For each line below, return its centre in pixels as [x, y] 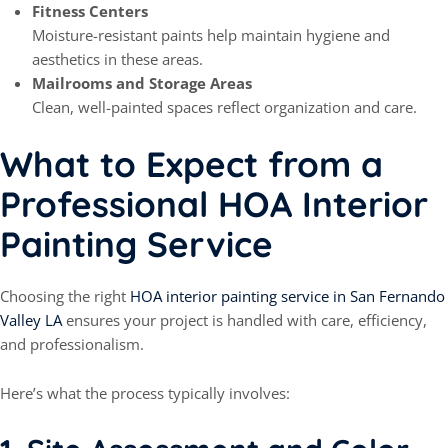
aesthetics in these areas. [117, 59]
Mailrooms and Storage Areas [142, 83]
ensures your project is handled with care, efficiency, [244, 320]
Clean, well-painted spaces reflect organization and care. [224, 107]
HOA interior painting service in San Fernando [287, 296]
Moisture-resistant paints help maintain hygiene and [211, 35]
